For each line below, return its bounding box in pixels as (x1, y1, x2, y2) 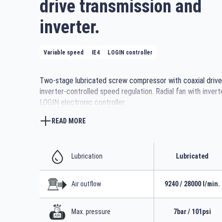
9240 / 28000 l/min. (164, 180, 220, 188)
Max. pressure (71, 208, 111, 216)
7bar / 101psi (173, 208, 211, 216)
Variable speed (44, 49, 84, 56)
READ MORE (52, 116, 86, 125)
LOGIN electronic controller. (40, 98, 126, 107)
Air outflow (71, 180, 101, 188)
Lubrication (71, 152, 103, 160)
